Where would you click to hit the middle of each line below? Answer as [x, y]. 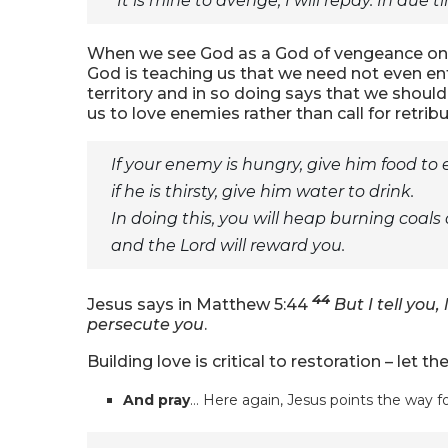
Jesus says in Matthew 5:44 [199, 305]
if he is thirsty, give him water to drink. [262, 191]
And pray [156, 400]
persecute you [145, 325]
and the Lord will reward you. [228, 245]
